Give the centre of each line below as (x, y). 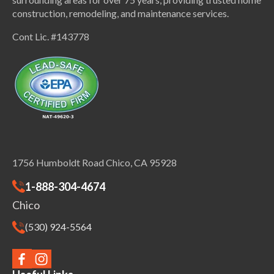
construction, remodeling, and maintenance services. (120, 13)
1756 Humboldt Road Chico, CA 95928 (94, 163)
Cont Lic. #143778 (51, 37)
